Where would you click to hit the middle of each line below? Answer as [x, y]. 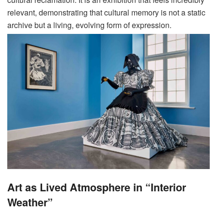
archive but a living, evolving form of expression [88, 25]
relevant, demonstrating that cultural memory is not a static [106, 13]
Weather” [30, 202]
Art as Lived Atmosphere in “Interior [97, 187]
